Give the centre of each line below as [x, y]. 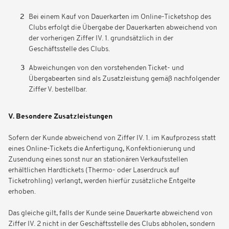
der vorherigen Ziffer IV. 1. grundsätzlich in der [101, 39]
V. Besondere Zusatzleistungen [60, 117]
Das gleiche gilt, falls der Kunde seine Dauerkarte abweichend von [110, 213]
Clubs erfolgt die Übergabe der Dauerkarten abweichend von [123, 28]
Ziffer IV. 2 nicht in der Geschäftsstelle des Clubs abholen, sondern [112, 224]
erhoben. [22, 192]
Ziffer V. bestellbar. [58, 90]
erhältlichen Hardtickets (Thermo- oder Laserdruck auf [94, 170]
